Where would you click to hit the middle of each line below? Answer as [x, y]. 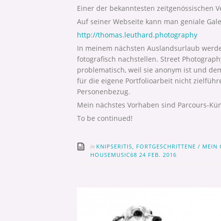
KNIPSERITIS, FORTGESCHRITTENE [146, 147]
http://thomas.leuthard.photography [137, 35]
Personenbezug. [104, 92]
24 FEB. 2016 [158, 155]
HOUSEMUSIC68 [115, 155]
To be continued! [105, 118]
